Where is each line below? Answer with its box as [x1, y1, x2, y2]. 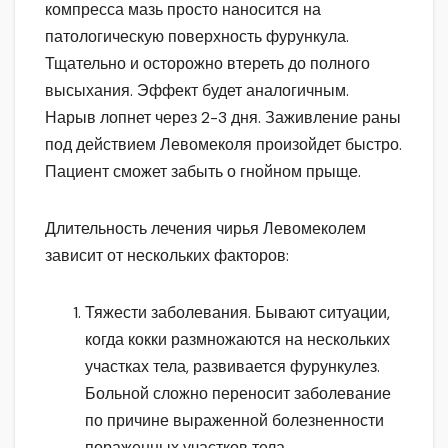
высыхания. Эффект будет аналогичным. [45, 80, 349, 102]
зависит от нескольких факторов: [45, 245, 289, 267]
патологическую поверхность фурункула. [45, 26, 349, 48]
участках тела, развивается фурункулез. [85, 356, 380, 378]
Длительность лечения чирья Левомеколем [45, 218, 366, 240]
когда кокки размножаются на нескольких [85, 329, 390, 351]
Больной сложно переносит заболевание [85, 383, 391, 405]
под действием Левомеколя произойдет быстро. [45, 134, 402, 156]
